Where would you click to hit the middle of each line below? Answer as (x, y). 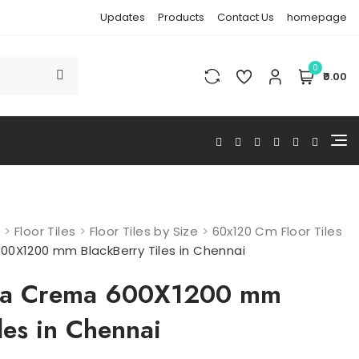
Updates (123, 17)
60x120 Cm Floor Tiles (277, 231)
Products (181, 17)
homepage (317, 17)
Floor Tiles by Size (144, 231)
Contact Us (246, 17)
